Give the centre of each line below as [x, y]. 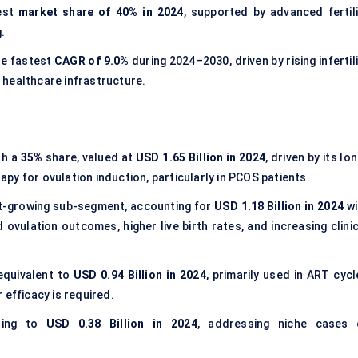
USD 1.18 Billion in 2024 [279, 207]
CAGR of [78, 61]
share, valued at [89, 158]
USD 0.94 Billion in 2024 [139, 275]
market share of [65, 12]
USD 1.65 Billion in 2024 [201, 158]
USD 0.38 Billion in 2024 [121, 324]
